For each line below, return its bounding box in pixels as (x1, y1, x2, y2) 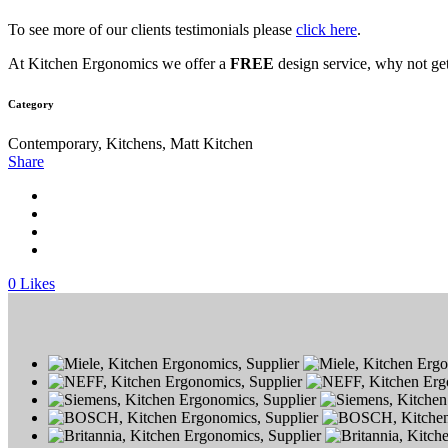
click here (296, 21, 357, 39)
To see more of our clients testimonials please (8, 21, 296, 39)
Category (8, 98, 54, 111)
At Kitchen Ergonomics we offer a (8, 55, 230, 73)
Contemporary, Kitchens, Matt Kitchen (8, 135, 253, 152)
